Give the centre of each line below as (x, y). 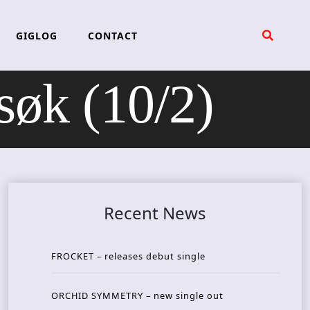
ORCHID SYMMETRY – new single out (137, 296)
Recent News (155, 213)
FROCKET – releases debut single (128, 256)
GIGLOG (36, 35)
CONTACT (112, 35)
